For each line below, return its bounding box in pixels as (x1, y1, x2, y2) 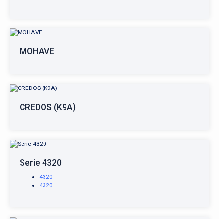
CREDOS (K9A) (20, 102, 76, 112)
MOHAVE (20, 46, 54, 56)
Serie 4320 (20, 158, 62, 168)
